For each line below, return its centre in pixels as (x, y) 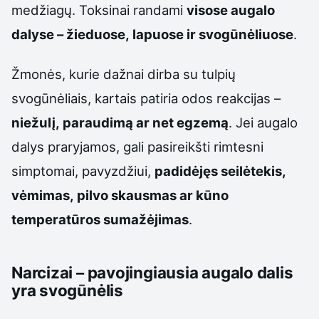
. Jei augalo (263, 123)
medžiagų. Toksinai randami (99, 10)
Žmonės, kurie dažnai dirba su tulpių (124, 74)
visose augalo (231, 10)
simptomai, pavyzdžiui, (83, 171)
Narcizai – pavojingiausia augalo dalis (152, 273)
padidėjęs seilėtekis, (220, 171)
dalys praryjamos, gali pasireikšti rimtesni (137, 147)
